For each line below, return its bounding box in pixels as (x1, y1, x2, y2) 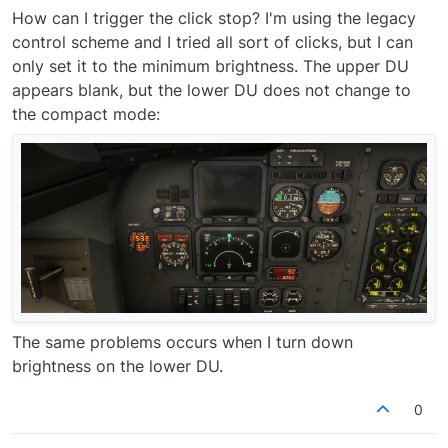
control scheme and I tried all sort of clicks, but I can (12, 32, 413, 53)
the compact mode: (12, 104, 160, 125)
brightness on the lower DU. (12, 356, 223, 377)
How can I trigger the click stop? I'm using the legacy (12, 8, 416, 29)
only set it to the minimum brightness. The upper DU (12, 56, 409, 77)
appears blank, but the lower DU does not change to (12, 80, 411, 101)
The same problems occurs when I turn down (12, 332, 353, 353)
